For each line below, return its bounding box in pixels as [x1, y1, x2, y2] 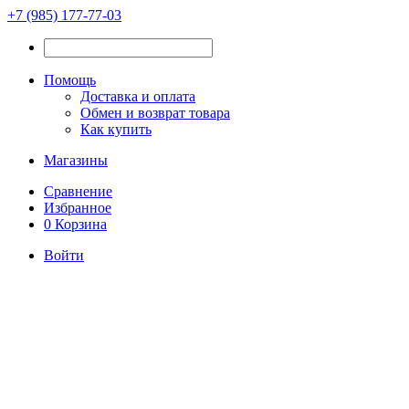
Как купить [80, 121, 152, 137]
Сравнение [44, 184, 112, 199]
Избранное [44, 200, 111, 215]
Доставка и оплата [80, 89, 195, 104]
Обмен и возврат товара [80, 105, 230, 121]
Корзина [55, 216, 107, 232]
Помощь [44, 72, 96, 88]
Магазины [44, 152, 108, 168]
